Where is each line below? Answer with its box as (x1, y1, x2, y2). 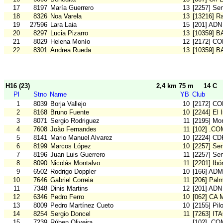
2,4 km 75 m (156, 82, 194, 90)
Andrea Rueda (50, 46, 91, 54)
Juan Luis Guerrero (50, 151, 105, 159)
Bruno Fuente (50, 109, 89, 116)
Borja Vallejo (50, 100, 86, 108)
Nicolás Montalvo (50, 159, 100, 167)
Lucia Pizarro (50, 29, 88, 37)
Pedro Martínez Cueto (50, 202, 113, 210)
